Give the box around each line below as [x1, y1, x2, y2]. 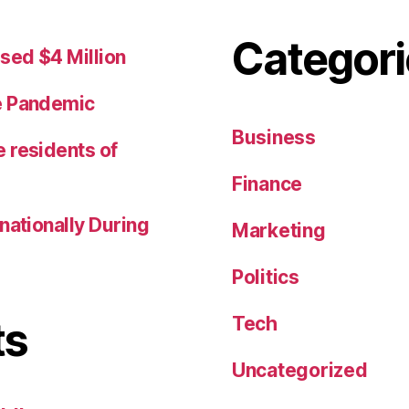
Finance [232, 173, 303, 195]
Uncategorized [232, 359, 368, 382]
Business [232, 126, 316, 149]
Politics [232, 266, 299, 288]
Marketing [232, 219, 326, 242]
